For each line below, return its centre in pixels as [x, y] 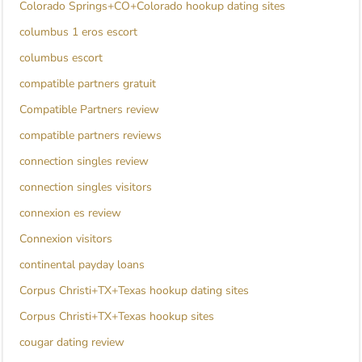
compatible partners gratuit [88, 84]
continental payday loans [82, 265]
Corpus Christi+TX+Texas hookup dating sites [134, 291]
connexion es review [70, 213]
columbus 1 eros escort [78, 32]
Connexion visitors [66, 239]
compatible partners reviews [90, 136]
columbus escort [61, 58]
